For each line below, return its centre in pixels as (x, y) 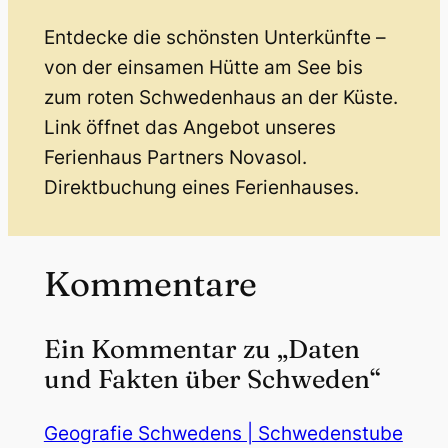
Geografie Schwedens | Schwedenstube (223, 434)
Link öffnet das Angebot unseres (189, 128)
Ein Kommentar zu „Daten (201, 348)
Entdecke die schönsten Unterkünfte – (214, 38)
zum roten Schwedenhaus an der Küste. (220, 98)
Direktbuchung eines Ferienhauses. (201, 188)
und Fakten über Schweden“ (212, 378)
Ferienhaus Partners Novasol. (175, 158)
